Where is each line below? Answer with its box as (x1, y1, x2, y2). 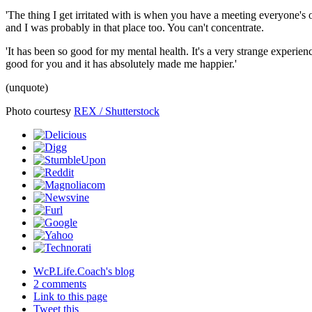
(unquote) (6, 81, 48, 93)
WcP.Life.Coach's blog (33, 265, 134, 277)
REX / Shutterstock (74, 104, 159, 117)
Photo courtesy (6, 104, 74, 117)
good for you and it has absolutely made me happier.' (6, 57, 237, 70)
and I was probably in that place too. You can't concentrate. (6, 21, 264, 33)
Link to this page (33, 290, 107, 302)
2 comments (33, 277, 86, 290)
